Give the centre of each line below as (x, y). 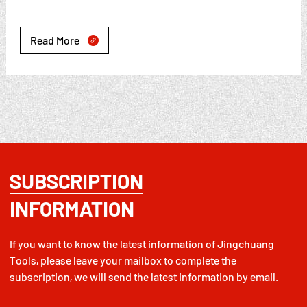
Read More (54, 40)
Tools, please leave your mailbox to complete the (123, 260)
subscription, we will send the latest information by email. (144, 276)
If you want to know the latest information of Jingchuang (142, 243)
